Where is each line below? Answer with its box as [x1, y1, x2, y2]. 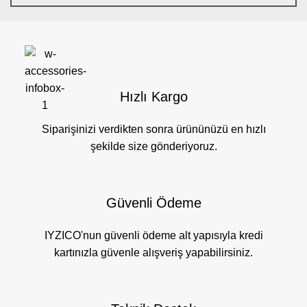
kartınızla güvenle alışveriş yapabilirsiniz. [54, 247, 253, 259]
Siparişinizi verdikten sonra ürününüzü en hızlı [41, 123, 266, 136]
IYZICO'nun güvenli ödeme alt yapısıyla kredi [44, 230, 263, 242]
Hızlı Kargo [119, 89, 188, 105]
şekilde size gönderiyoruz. [90, 140, 217, 153]
